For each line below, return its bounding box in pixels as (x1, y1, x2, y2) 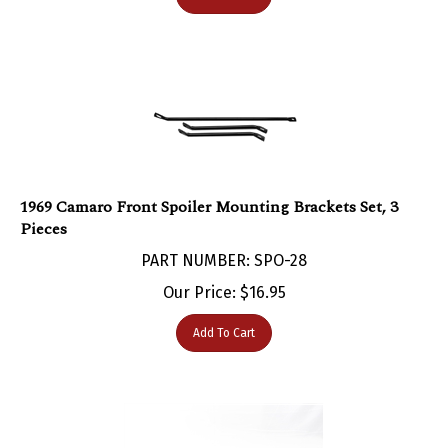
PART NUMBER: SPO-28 (141, 230, 307, 250)
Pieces (20, 196, 67, 221)
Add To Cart (193, 305, 255, 320)
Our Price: (162, 262, 236, 282)
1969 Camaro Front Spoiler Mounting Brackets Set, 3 (20, 174, 398, 199)
